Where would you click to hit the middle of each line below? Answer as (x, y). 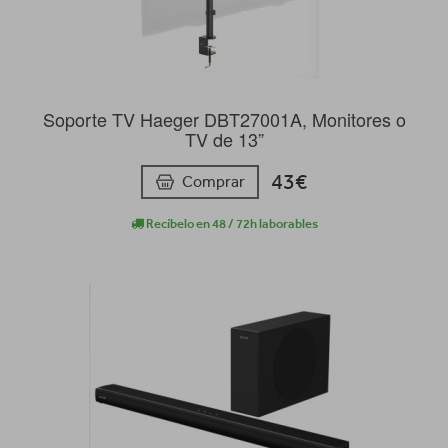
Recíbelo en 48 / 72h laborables (230, 223)
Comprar (213, 181)
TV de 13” (224, 138)
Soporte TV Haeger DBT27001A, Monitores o (224, 118)
